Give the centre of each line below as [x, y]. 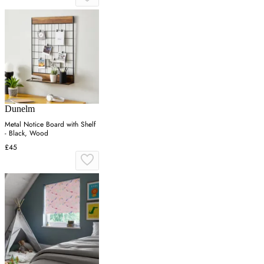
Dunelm [20, 109]
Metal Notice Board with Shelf [50, 125]
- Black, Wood [27, 133]
